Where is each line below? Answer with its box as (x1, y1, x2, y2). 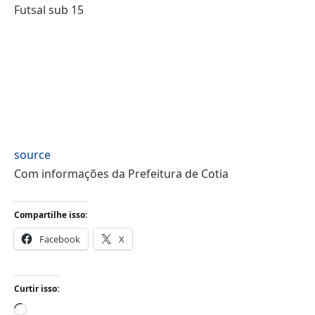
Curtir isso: (14, 283, 59, 295)
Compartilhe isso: (14, 208, 87, 221)
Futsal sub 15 (14, 1, 84, 18)
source (14, 147, 51, 163)
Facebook (39, 232, 80, 245)
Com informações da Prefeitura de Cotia (14, 166, 229, 182)
